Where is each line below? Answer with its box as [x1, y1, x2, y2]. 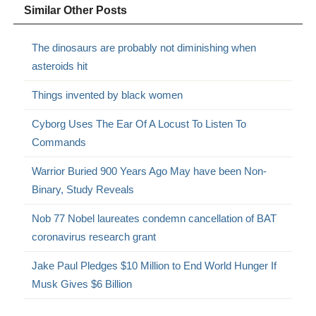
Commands [32, 135, 87, 148]
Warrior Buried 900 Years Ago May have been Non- [32, 164, 267, 177]
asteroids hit [32, 59, 88, 72]
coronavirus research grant [32, 230, 157, 243]
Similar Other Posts [24, 4, 128, 16]
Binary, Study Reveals [32, 183, 135, 195]
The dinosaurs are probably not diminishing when [32, 41, 257, 54]
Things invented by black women [32, 88, 183, 101]
